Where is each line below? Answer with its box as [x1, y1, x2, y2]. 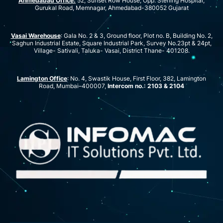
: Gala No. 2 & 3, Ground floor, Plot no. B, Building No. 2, [60, 32, 213, 40]
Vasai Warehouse [10, 32, 61, 40]
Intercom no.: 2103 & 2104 [108, 82, 184, 90]
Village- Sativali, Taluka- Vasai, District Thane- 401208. [33, 47, 190, 55]
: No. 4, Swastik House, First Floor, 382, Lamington [67, 75, 206, 83]
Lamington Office [17, 75, 67, 83]
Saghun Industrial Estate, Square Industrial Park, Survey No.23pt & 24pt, [11, 39, 212, 47]
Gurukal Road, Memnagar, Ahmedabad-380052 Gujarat [34, 4, 189, 12]
